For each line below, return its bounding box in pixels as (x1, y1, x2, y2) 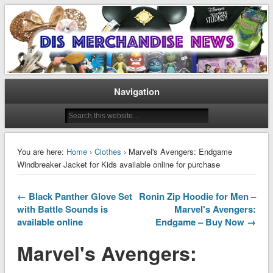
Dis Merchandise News (4, 12, 193, 37)
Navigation (113, 84, 160, 98)
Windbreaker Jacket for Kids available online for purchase (16, 158, 220, 170)
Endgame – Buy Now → (155, 214, 257, 229)
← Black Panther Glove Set (16, 189, 132, 203)
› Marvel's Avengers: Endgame (121, 145, 232, 157)
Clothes (94, 145, 121, 157)
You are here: (16, 145, 64, 157)
